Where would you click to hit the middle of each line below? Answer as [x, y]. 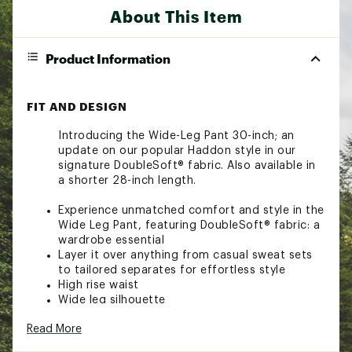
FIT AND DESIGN [77, 106]
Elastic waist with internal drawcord [157, 315]
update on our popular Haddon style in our [177, 150]
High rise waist [99, 285]
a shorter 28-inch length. [127, 180]
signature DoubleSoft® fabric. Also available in [187, 165]
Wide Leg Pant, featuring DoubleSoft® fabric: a [189, 225]
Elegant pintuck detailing [127, 330]
